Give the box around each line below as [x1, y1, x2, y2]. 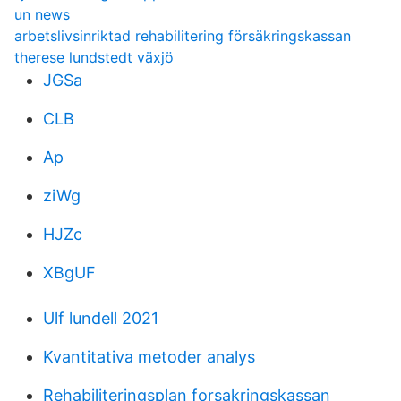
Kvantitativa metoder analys [43, 347, 255, 366]
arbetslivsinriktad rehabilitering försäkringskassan [14, 27, 351, 45]
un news [14, 5, 70, 23]
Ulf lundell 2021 [43, 309, 158, 328]
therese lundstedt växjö [14, 48, 174, 66]
